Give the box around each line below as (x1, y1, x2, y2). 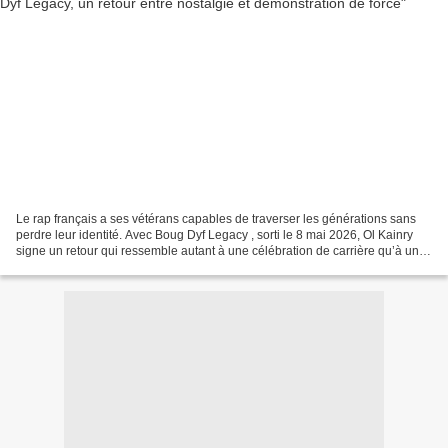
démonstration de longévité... (16, 259, 173, 274)
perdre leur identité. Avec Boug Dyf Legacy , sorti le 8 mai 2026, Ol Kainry (16, 227, 413, 242)
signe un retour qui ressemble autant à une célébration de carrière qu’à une (16, 243, 426, 258)
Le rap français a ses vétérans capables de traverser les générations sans (16, 211, 416, 226)
